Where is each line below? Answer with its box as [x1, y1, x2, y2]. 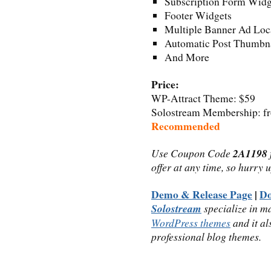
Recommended [151, 117, 220, 134]
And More [164, 50, 209, 64]
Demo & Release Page [151, 186, 252, 202]
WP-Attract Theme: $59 [151, 91, 255, 105]
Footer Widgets [164, 8, 232, 22]
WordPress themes [151, 215, 230, 230]
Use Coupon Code [151, 145, 233, 160]
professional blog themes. [151, 229, 261, 244]
